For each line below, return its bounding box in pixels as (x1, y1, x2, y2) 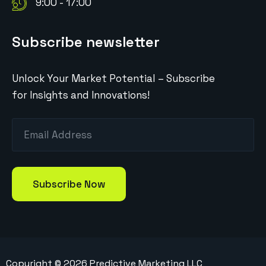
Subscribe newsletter (12, 33, 160, 52)
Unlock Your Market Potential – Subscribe (12, 72, 215, 85)
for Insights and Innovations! (12, 88, 150, 102)
